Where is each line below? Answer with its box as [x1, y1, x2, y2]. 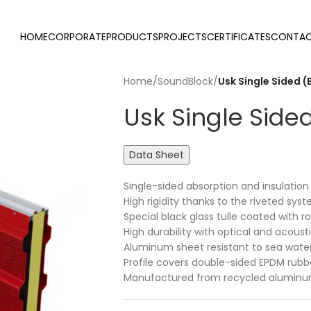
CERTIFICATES [206, 29, 271, 44]
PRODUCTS [106, 29, 158, 44]
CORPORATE [47, 29, 106, 44]
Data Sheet [128, 148, 184, 162]
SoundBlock [157, 74, 213, 88]
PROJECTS [158, 29, 207, 44]
